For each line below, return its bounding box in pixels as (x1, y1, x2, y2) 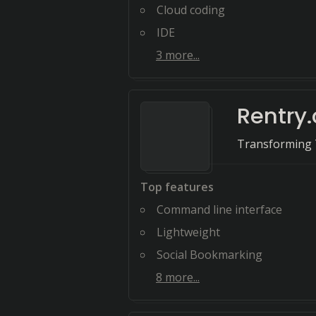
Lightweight (157, 224, 220, 240)
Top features (140, 179, 214, 195)
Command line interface (157, 202, 282, 217)
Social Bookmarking (157, 247, 262, 262)
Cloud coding (157, 2, 225, 18)
